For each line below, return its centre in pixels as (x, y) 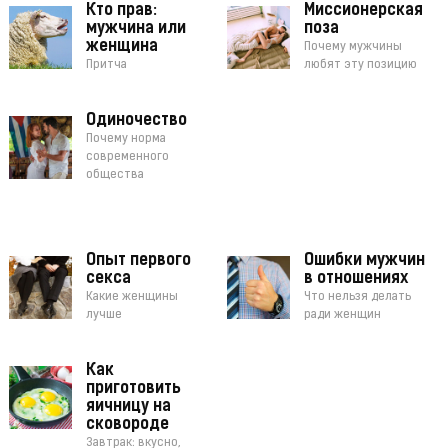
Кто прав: (121, 11)
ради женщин (343, 315)
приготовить (133, 389)
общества (114, 175)
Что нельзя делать (358, 297)
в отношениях (356, 279)
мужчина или (135, 29)
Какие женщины (131, 297)
